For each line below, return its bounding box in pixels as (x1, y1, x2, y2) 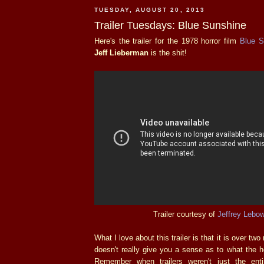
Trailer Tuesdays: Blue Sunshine (94, 19, 246, 31)
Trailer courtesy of (153, 209, 217, 219)
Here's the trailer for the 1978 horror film (94, 36, 240, 45)
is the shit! (148, 48, 187, 57)
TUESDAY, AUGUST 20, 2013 (94, 6, 205, 14)
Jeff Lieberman (94, 48, 148, 57)
